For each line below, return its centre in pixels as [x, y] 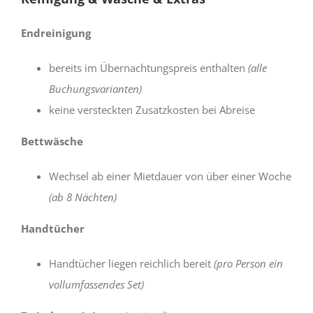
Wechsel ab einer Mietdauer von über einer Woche [170, 176]
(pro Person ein [248, 263]
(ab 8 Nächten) [83, 197]
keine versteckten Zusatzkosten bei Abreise [152, 109]
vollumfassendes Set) [96, 284]
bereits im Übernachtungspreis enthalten [148, 67]
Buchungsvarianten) [95, 88]
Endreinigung [56, 32]
